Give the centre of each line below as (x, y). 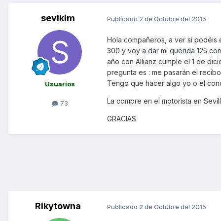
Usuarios (60, 84)
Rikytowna (58, 206)
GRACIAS (122, 119)
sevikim (58, 18)
